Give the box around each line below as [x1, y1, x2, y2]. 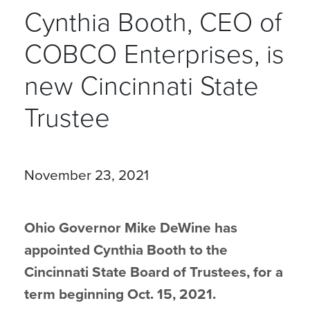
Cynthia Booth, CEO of [24, 7, 282, 39]
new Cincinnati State [24, 71, 259, 102]
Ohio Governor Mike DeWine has [24, 219, 237, 237]
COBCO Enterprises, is [24, 39, 284, 71]
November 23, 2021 [24, 167, 149, 184]
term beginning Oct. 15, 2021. [24, 286, 216, 303]
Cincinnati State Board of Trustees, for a [24, 264, 283, 281]
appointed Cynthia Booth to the [24, 241, 228, 259]
